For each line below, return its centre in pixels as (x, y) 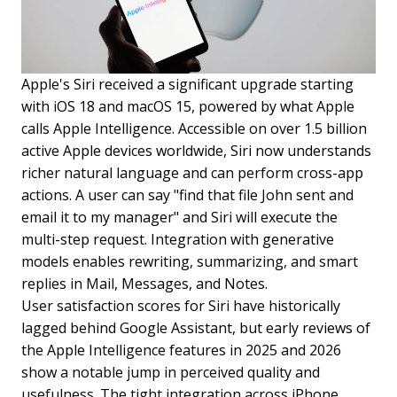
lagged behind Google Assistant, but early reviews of (196, 328)
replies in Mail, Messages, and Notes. (144, 284)
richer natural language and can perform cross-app (192, 173)
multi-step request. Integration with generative (178, 240)
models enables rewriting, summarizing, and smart (190, 262)
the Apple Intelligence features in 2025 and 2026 (181, 350)
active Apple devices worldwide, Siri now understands (196, 151)
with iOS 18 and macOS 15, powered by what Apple (188, 107)
